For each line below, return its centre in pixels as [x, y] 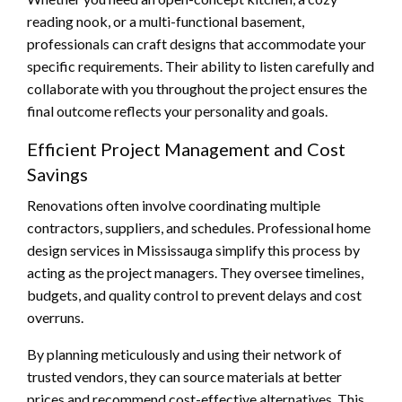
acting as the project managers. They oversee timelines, [195, 272]
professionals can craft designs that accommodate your [197, 43]
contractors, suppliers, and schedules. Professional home [199, 227]
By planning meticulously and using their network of [184, 354]
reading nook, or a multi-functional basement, [166, 21]
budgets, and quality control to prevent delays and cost [194, 294]
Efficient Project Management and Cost [186, 149]
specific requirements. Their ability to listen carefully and [201, 66]
